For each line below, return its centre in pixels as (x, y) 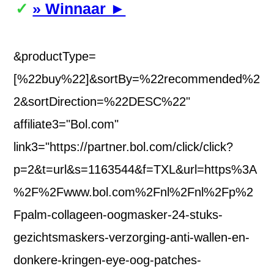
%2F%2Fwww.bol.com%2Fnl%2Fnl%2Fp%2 (134, 192)
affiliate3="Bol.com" (66, 124)
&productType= (55, 57)
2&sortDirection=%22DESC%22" (102, 102)
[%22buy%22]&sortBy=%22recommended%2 (137, 79)
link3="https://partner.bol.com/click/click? (124, 147)
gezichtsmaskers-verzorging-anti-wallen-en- (132, 238)
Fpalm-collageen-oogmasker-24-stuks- (118, 215)
